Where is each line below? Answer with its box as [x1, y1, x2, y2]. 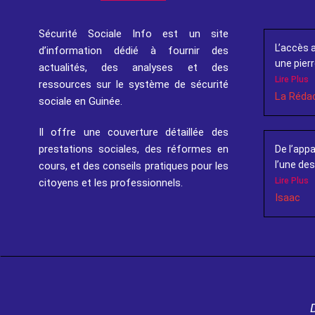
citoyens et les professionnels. [39, 176, 183, 189]
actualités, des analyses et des [39, 61, 229, 74]
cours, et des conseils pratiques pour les [39, 160, 229, 172]
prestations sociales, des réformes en [39, 143, 229, 155]
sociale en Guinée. [39, 95, 122, 108]
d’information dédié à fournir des [39, 44, 229, 57]
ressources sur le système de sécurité [39, 78, 229, 91]
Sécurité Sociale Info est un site [39, 27, 229, 40]
